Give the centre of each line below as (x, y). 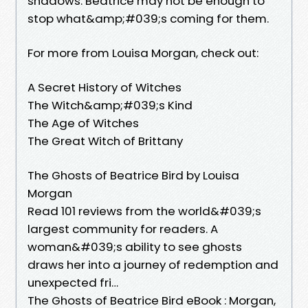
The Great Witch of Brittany (105, 141)
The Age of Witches (83, 123)
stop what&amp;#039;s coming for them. (150, 18)
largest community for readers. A (123, 229)
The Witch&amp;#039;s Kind (110, 105)
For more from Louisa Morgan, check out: (143, 53)
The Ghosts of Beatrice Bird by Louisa (133, 175)
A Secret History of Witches (104, 87)
